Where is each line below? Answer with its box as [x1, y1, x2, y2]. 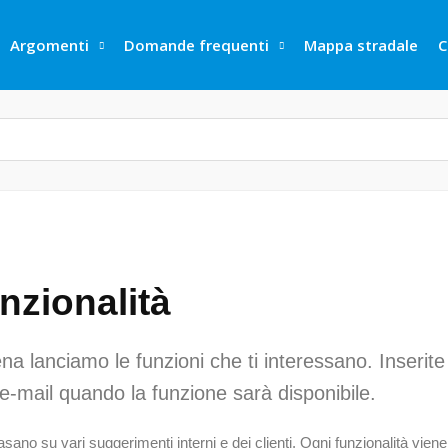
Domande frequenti [124, 34, 269, 55]
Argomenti [10, 34, 89, 55]
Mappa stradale [304, 34, 418, 55]
